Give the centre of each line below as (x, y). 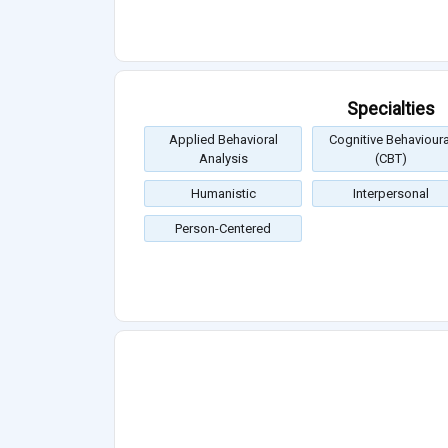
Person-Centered (223, 229)
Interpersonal (391, 194)
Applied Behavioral (223, 140)
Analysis (223, 159)
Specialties (391, 109)
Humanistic (223, 194)
